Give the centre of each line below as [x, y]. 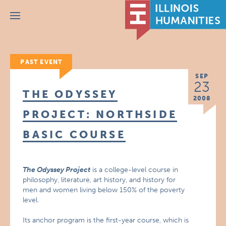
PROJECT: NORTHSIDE [100, 114]
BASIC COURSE [74, 134]
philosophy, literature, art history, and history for [99, 180]
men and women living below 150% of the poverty [104, 190]
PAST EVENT [41, 62]
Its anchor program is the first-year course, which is [106, 220]
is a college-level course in [134, 170]
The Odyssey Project [57, 170]
